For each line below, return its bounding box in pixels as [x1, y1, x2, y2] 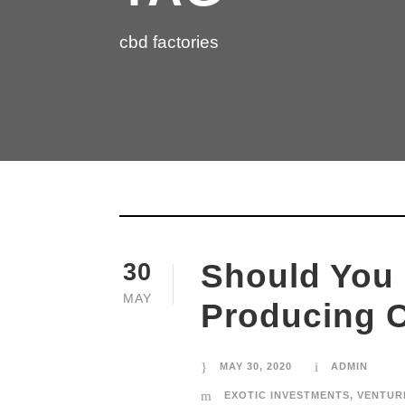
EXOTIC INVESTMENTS [224, 390, 350, 401]
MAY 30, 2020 [220, 361, 292, 372]
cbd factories [119, 33, 219, 52]
